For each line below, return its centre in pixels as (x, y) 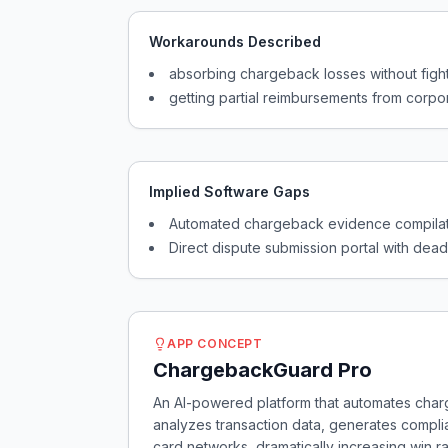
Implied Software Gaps (229, 191)
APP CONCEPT (215, 343)
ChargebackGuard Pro (262, 370)
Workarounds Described (235, 41)
